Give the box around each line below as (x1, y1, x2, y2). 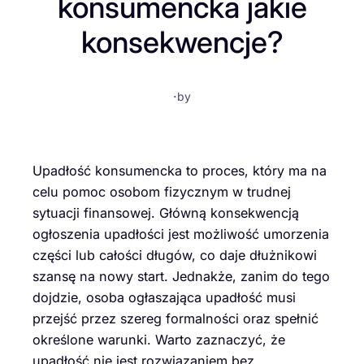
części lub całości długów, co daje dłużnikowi (32, 246, 317, 263)
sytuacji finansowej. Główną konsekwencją (32, 204, 299, 221)
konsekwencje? (80, 24, 284, 60)
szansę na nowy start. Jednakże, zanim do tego (32, 267, 330, 284)
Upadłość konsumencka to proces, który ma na (32, 162, 327, 179)
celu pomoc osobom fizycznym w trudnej (32, 183, 291, 200)
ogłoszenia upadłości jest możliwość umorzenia (32, 225, 329, 242)
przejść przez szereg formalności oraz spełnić (32, 310, 318, 327)
